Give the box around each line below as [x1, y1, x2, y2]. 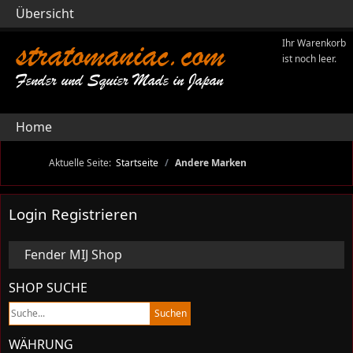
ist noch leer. [282, 52, 337, 65]
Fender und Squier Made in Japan [16, 69, 223, 91]
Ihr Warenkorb [282, 36, 347, 50]
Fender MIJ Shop [24, 246, 122, 263]
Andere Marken [175, 156, 247, 169]
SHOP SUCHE [9, 279, 87, 296]
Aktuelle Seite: [49, 156, 116, 169]
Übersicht [16, 5, 74, 22]
